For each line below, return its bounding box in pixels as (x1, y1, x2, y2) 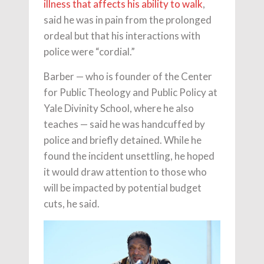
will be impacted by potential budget (44, 181, 202, 194)
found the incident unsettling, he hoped (44, 149, 214, 162)
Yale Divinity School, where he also (44, 101, 194, 114)
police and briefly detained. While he (44, 133, 202, 146)
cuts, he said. (44, 197, 100, 210)
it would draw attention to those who (44, 165, 207, 178)
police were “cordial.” (44, 45, 135, 58)
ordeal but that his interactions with (44, 29, 200, 42)
